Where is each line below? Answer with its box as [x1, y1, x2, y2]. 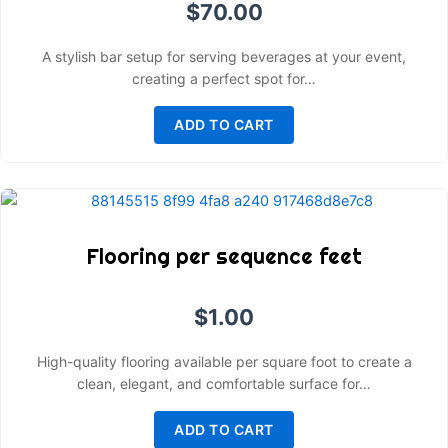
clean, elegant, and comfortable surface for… [77, 375, 371, 393]
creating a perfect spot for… [132, 70, 316, 88]
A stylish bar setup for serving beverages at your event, [42, 48, 406, 66]
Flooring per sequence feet [86, 243, 362, 270]
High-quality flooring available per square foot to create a [36, 353, 412, 371]
